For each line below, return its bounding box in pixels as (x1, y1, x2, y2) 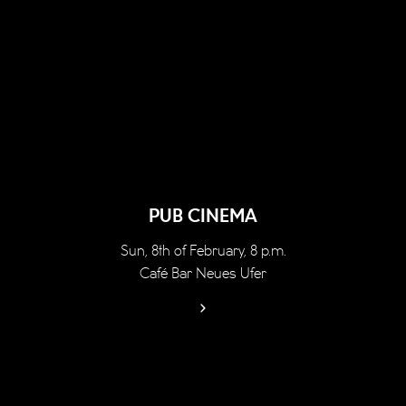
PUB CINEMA (149, 208, 257, 225)
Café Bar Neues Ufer (140, 267, 266, 281)
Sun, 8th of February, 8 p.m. (120, 245, 286, 258)
